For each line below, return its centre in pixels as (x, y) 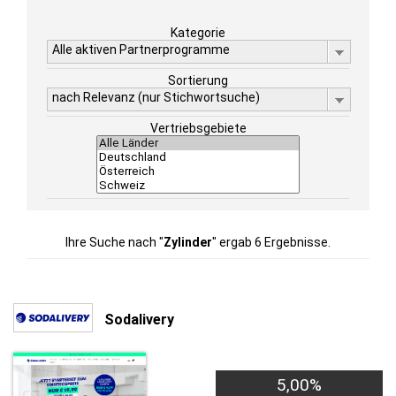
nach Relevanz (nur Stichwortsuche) (156, 97)
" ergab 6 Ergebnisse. (271, 242)
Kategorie (198, 33)
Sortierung (198, 80)
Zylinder (188, 242)
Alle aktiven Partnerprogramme (141, 49)
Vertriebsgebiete (198, 128)
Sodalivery (139, 319)
